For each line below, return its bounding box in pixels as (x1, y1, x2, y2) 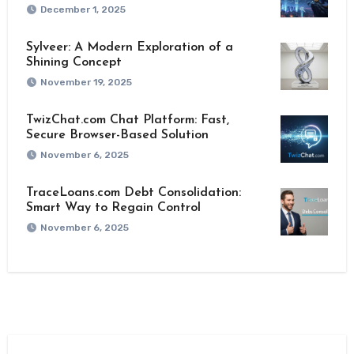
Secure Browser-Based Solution (25, 129, 209, 142)
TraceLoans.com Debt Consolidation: (25, 186, 241, 200)
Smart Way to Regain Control (25, 201, 201, 215)
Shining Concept (25, 56, 122, 70)
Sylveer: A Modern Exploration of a (25, 41, 233, 55)
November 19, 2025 (40, 77, 132, 88)
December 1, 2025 (40, 4, 126, 16)
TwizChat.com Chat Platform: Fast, (25, 114, 229, 127)
